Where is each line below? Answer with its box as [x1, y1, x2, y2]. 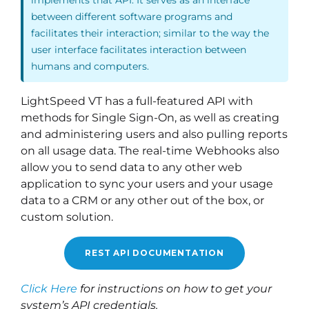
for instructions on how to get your [77, 282, 272, 295]
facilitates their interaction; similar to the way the [31, 26, 270, 39]
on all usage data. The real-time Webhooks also [21, 144, 279, 157]
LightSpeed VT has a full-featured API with [21, 94, 253, 108]
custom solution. [21, 210, 113, 223]
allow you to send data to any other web [21, 161, 242, 174]
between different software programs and [31, 10, 233, 23]
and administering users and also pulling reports [21, 128, 288, 141]
